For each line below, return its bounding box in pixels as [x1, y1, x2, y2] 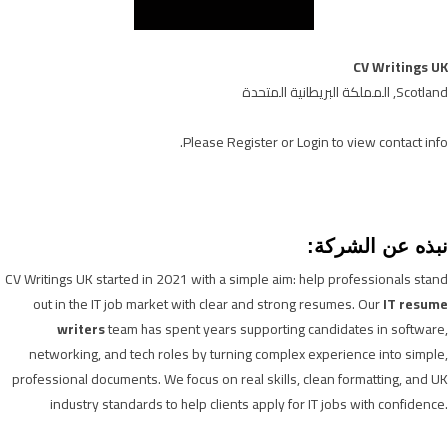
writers [57, 316, 105, 342]
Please [183, 129, 227, 155]
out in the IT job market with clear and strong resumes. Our [33, 291, 380, 317]
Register [227, 129, 278, 155]
